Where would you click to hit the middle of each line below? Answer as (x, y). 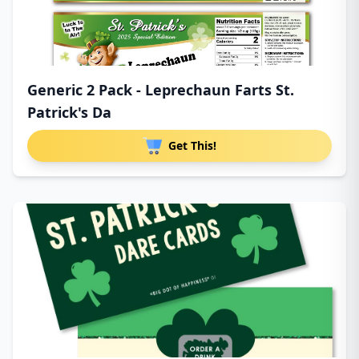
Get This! (192, 145)
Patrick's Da (69, 112)
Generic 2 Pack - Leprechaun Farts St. (161, 90)
